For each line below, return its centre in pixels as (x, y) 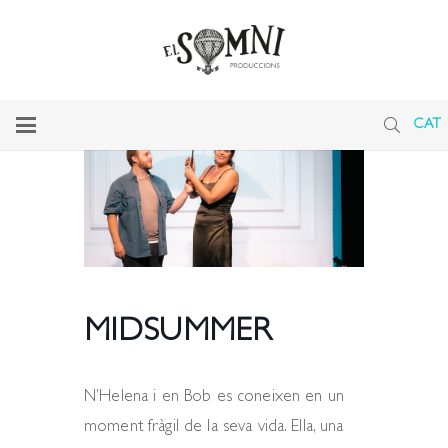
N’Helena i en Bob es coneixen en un (214, 397)
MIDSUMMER (177, 333)
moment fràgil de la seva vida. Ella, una (214, 427)
